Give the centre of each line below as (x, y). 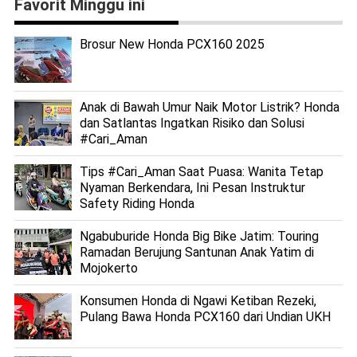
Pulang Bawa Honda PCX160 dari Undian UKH (205, 317)
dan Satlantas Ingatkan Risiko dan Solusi (192, 124)
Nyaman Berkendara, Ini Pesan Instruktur (192, 188)
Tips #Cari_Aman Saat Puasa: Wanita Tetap (201, 172)
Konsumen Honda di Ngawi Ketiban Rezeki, (198, 301)
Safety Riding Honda (137, 204)
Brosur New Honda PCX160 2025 (172, 45)
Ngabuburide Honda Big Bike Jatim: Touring (199, 237)
